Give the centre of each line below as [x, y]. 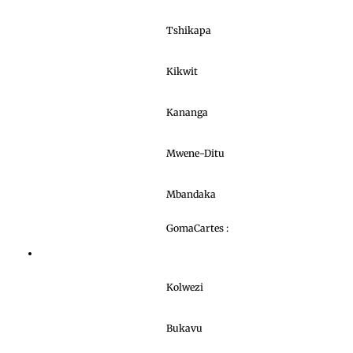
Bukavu [184, 328]
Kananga [187, 112]
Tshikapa [189, 30]
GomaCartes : [199, 228]
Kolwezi [185, 287]
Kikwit [182, 71]
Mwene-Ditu [195, 153]
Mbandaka [191, 194]
